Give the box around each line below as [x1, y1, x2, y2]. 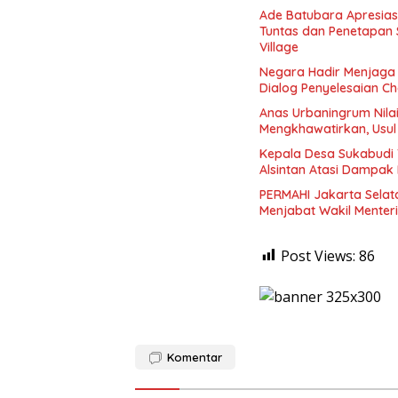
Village [259, 38, 298, 55]
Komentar [167, 349, 222, 364]
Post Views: [281, 245, 355, 266]
